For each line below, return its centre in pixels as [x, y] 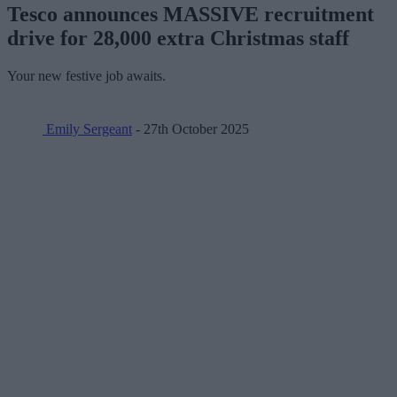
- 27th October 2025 [191, 128]
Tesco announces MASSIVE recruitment [191, 14]
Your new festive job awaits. [86, 75]
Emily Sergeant [87, 128]
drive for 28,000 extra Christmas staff [178, 38]
